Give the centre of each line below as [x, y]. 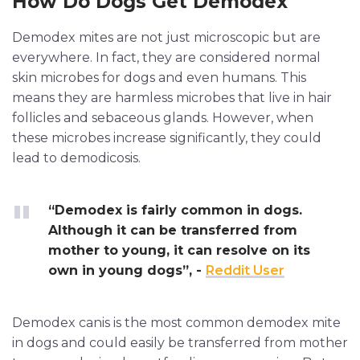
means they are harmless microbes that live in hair [172, 97]
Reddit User [245, 270]
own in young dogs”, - [127, 270]
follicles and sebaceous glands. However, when [163, 117]
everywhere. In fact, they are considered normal [166, 57]
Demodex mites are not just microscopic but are [166, 37]
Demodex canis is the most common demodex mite [176, 322]
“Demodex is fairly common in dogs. [175, 210]
